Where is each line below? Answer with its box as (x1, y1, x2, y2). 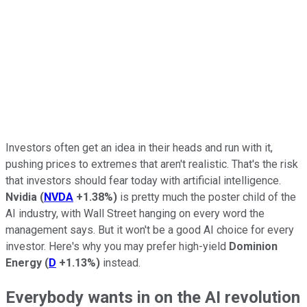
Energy (5, 256, 42, 269)
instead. (100, 256, 140, 269)
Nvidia (5, 190, 37, 204)
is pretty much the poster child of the (117, 190, 296, 204)
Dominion (229, 239, 278, 253)
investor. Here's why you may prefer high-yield (5, 239, 229, 253)
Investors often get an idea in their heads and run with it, (5, 140, 273, 154)
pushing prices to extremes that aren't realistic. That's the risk (5, 157, 298, 171)
